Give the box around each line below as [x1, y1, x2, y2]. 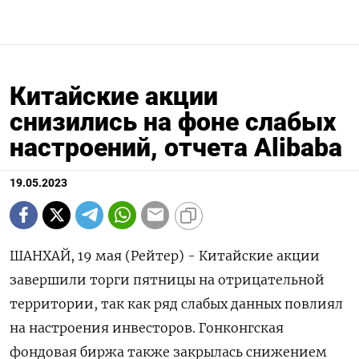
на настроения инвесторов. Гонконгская [10, 319, 284, 336]
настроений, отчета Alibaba [10, 131, 342, 163]
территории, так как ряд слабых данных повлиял [10, 295, 343, 312]
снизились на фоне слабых [10, 106, 336, 137]
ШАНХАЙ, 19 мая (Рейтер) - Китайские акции [10, 247, 320, 264]
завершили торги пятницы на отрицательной [10, 271, 325, 288]
